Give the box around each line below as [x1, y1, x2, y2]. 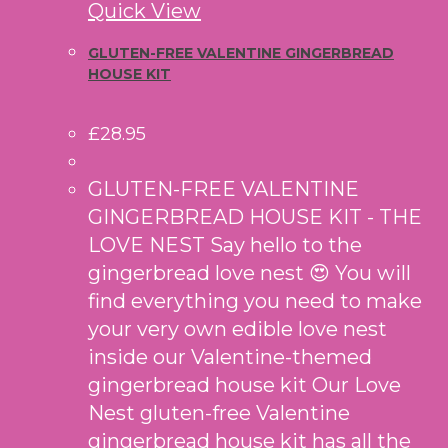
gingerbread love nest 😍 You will [88, 260, 411, 285]
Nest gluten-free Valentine [88, 400, 350, 425]
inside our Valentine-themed [88, 344, 372, 369]
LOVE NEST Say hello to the [88, 232, 362, 257]
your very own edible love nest [88, 316, 387, 341]
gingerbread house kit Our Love [88, 372, 401, 397]
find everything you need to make [88, 288, 422, 313]
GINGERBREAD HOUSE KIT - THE [88, 204, 422, 229]
